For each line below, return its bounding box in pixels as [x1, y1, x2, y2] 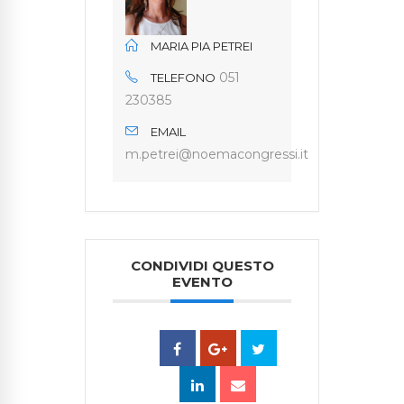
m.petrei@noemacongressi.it [125, 146, 308, 163]
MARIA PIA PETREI [151, 39, 252, 54]
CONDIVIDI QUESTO [130, 257, 274, 275]
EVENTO [171, 273, 233, 291]
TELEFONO [151, 70, 216, 86]
